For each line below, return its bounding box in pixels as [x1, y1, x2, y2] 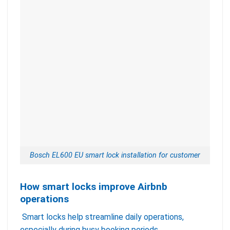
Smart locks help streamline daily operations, [22, 212, 184, 222]
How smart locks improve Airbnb [20, 180, 167, 193]
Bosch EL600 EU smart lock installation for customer [30, 151, 200, 160]
